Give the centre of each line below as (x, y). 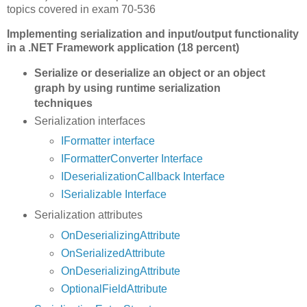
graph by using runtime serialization (127, 88)
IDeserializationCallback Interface (143, 177)
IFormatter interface (108, 141)
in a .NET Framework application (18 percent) (123, 47)
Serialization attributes (88, 215)
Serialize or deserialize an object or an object (149, 73)
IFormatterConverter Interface (132, 159)
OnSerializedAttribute (113, 254)
